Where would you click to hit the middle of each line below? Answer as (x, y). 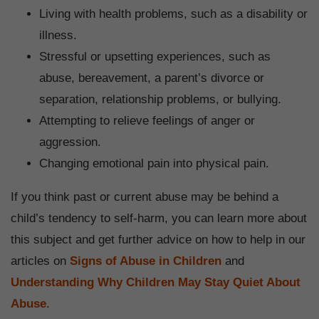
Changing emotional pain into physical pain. (154, 164)
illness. (58, 36)
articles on (40, 261)
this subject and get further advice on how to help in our (158, 240)
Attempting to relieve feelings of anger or (147, 121)
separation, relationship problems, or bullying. (160, 100)
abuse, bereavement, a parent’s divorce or (152, 78)
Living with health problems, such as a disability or (173, 14)
